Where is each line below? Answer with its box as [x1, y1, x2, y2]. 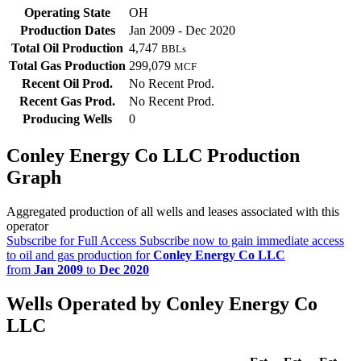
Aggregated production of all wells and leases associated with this [6, 205, 339, 219]
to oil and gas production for [6, 248, 153, 263]
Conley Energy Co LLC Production [6, 145, 300, 167]
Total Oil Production [11, 41, 123, 56]
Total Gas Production [9, 59, 126, 73]
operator [6, 219, 48, 234]
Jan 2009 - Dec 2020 [129, 23, 235, 38]
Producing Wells [23, 112, 112, 127]
